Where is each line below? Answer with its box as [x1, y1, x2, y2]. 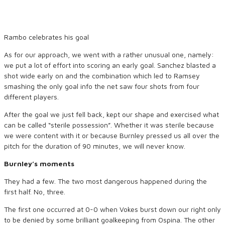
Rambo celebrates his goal [4, 33, 89, 41]
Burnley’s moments [4, 159, 74, 168]
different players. [4, 92, 59, 101]
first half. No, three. [4, 187, 65, 196]
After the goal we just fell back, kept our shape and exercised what [4, 110, 219, 119]
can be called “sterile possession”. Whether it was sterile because [4, 121, 214, 129]
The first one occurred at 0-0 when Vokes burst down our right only [4, 205, 221, 213]
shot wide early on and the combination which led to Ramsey [4, 71, 200, 80]
